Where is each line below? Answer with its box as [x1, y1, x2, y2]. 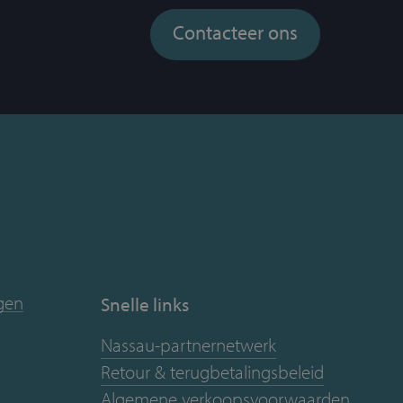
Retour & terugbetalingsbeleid [101, 359, 324, 383]
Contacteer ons [173, 20, 299, 46]
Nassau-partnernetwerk [101, 332, 276, 356]
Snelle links [101, 291, 189, 316]
